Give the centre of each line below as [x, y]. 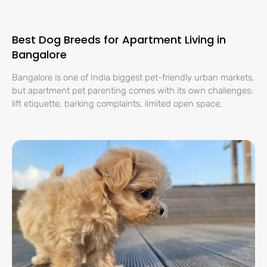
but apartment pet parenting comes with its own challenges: [133, 91]
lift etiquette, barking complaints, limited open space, [117, 104]
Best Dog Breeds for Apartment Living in [119, 40]
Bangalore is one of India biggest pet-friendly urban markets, [133, 77]
